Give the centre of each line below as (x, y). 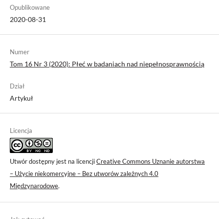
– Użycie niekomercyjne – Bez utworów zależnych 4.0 (84, 174)
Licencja (21, 131)
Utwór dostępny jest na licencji (53, 162)
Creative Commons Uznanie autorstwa (151, 162)
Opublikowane (30, 8)
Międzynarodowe (34, 186)
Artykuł (22, 98)
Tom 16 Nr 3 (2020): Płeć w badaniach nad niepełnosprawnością (107, 64)
